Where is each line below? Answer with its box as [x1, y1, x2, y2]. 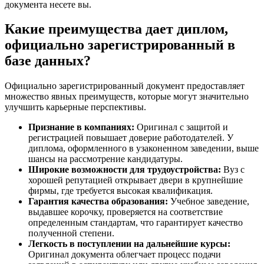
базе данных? [5, 53, 91, 69]
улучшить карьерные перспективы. [5, 102, 146, 113]
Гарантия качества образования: [28, 196, 168, 207]
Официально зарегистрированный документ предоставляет [5, 81, 245, 91]
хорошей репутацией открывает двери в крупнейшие [28, 175, 243, 186]
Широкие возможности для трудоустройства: [28, 164, 221, 175]
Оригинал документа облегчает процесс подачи [28, 249, 221, 260]
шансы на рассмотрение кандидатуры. [28, 154, 183, 164]
